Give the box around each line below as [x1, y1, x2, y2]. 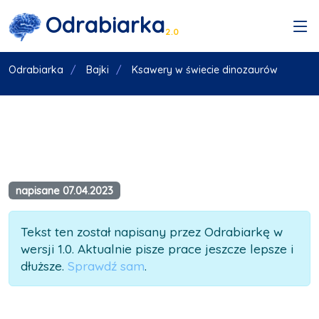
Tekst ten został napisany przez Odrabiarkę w [21, 224, 283, 240]
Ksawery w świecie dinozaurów [132, 63, 278, 76]
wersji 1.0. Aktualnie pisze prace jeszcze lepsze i [21, 241, 293, 257]
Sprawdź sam [68, 258, 145, 274]
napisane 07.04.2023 [15, 184, 113, 197]
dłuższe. [21, 258, 68, 274]
